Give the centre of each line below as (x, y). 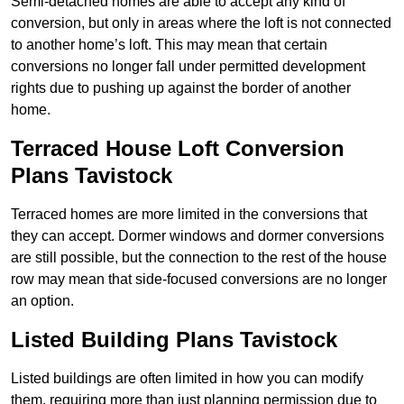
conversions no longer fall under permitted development (188, 67)
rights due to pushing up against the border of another (181, 88)
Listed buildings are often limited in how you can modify (187, 379)
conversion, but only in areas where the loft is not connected (201, 23)
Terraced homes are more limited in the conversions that (189, 215)
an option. (42, 301)
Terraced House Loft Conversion (178, 149)
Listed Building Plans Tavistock (174, 340)
